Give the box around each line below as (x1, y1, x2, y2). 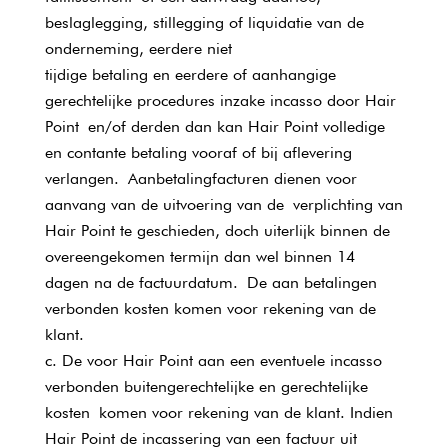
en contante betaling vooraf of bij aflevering (44, 143, 352, 162)
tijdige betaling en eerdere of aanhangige (44, 65, 336, 84)
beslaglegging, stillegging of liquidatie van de (44, 13, 364, 32)
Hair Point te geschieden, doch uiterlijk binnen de (44, 221, 390, 240)
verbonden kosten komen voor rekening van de (44, 299, 376, 318)
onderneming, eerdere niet (44, 39, 232, 58)
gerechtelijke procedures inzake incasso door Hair (44, 91, 396, 110)
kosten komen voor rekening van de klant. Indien (44, 403, 393, 422)
